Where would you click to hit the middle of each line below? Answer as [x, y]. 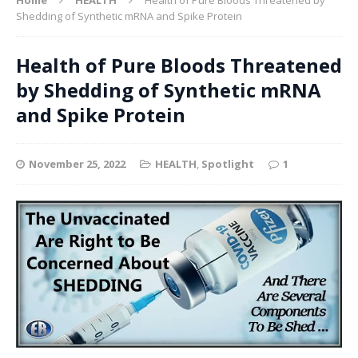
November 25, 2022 [77, 163]
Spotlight [228, 163]
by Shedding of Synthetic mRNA [169, 89]
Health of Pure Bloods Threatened [179, 65]
